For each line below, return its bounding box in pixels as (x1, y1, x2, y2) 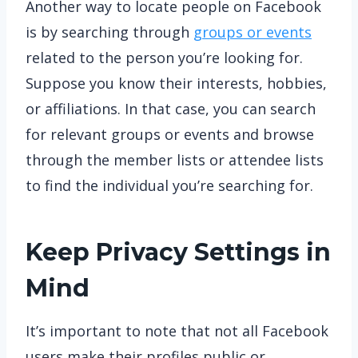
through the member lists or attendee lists (26, 150, 324, 169)
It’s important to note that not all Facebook (26, 321, 328, 340)
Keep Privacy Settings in (26, 237, 331, 267)
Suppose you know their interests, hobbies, (26, 74, 327, 93)
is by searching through (26, 22, 193, 42)
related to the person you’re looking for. (26, 48, 303, 67)
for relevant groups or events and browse (26, 125, 314, 144)
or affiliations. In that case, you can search (26, 99, 316, 118)
